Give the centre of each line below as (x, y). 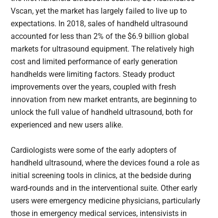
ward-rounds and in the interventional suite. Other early (104, 188)
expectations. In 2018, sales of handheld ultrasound (100, 24)
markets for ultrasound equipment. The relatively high (103, 49)
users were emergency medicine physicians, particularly (106, 201)
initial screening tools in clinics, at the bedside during (101, 176)
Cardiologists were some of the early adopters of (94, 150)
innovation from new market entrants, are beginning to (104, 100)
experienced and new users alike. (67, 125)
